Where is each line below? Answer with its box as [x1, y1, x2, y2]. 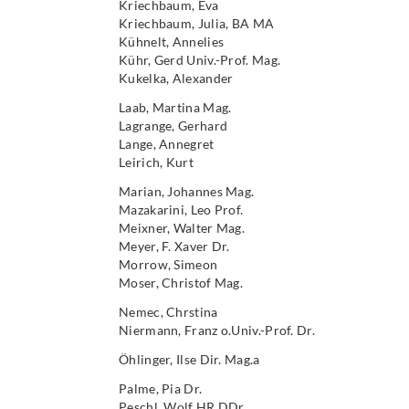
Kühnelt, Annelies [119, 34, 225, 49]
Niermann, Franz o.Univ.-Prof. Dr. [119, 322, 315, 338]
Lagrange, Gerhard [119, 118, 228, 133]
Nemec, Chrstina [119, 304, 218, 320]
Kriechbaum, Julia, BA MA [119, 16, 275, 31]
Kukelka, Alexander [119, 70, 234, 86]
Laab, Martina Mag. [119, 100, 232, 115]
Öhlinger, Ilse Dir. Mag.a [119, 351, 260, 367]
